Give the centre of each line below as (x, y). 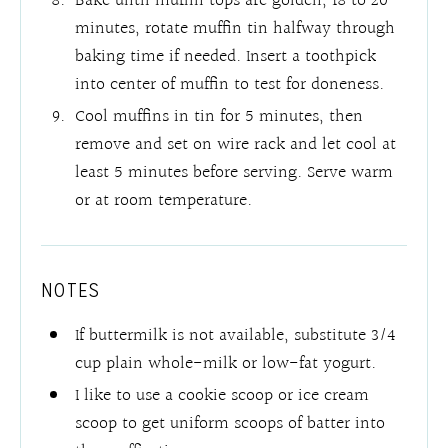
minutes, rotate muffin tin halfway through (235, 28)
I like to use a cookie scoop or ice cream (222, 395)
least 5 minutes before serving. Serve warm (234, 172)
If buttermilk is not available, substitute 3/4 (235, 335)
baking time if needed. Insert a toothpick (226, 56)
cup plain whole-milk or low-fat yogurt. (228, 363)
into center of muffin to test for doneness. (230, 84)
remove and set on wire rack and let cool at (236, 144)
